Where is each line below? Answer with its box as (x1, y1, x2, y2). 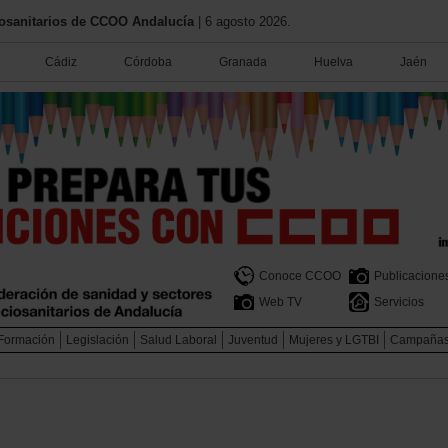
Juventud (228, 333, 278, 348)
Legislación (66, 333, 129, 348)
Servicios (374, 295, 424, 310)
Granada (219, 55, 267, 69)
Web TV (259, 295, 302, 310)
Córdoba (124, 55, 172, 69)
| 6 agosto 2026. (194, 14, 291, 29)
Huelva (314, 55, 353, 69)
